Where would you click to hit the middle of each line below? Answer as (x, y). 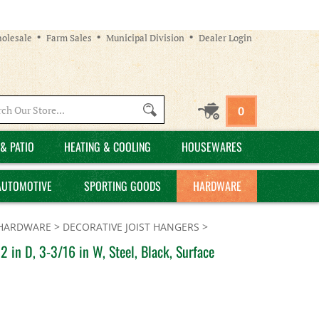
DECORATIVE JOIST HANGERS (131, 227)
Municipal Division (145, 37)
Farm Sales (69, 37)
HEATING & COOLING (108, 147)
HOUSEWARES (211, 147)
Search (84, 109)
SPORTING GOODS (122, 186)
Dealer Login (225, 37)
